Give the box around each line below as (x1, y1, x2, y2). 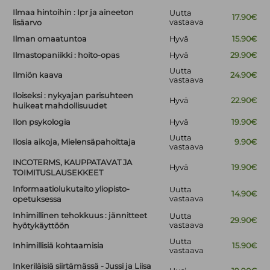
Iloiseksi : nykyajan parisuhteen (13, 91, 134, 101)
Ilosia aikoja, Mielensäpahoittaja (13, 137, 136, 147)
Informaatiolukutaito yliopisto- (13, 184, 130, 194)
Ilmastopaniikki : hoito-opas (13, 51, 120, 60)
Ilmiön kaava (13, 71, 63, 80)
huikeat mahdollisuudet (13, 101, 107, 111)
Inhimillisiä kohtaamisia (13, 241, 104, 251)
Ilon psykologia (13, 118, 71, 127)
